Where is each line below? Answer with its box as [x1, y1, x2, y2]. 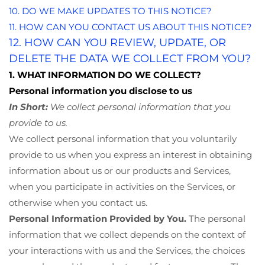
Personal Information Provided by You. [9, 212, 186, 224]
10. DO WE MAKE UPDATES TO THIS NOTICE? [9, 5, 212, 17]
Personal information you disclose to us [9, 85, 192, 96]
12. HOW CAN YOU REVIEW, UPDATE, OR [9, 35, 226, 49]
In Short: [9, 101, 48, 112]
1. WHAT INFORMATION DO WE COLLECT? [9, 69, 201, 80]
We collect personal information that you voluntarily [9, 132, 237, 144]
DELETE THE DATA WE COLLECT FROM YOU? [9, 51, 251, 65]
